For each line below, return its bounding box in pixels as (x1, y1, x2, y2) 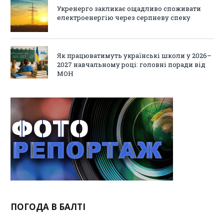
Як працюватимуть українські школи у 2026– (57, 50, 211, 60)
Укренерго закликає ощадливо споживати (57, 4, 201, 13)
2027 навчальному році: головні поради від (57, 59, 205, 69)
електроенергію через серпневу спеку (57, 13, 190, 22)
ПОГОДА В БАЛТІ (10, 200, 85, 212)
